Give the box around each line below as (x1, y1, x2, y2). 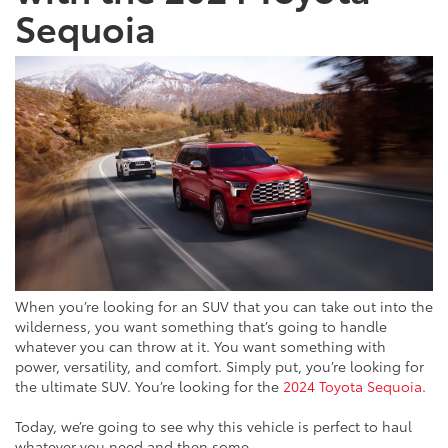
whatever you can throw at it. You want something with (15, 335, 386, 356)
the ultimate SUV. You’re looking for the (15, 375, 283, 396)
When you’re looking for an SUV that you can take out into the (15, 295, 433, 316)
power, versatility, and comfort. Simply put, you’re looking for (15, 355, 424, 376)
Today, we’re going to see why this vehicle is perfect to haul (15, 415, 412, 436)
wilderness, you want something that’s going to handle (15, 315, 387, 336)
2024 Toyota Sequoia (283, 375, 422, 396)
